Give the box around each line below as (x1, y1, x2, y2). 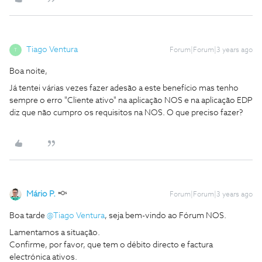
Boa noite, (9, 67, 47, 75)
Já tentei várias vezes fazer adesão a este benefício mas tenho (9, 84, 239, 92)
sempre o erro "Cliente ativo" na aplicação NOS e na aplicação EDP (9, 96, 253, 105)
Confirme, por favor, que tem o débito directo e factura (9, 241, 213, 249)
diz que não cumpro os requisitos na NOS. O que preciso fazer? (9, 109, 243, 117)
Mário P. (26, 190, 56, 198)
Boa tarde (9, 212, 47, 220)
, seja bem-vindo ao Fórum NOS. (105, 212, 228, 220)
